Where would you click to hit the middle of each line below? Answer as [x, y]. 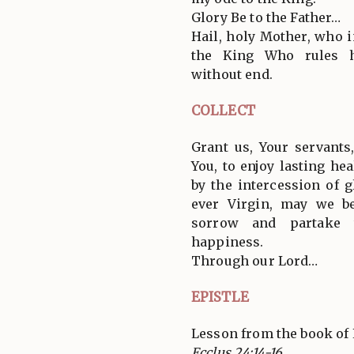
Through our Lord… [255, 260]
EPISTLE [220, 297]
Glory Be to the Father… [266, 17]
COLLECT [223, 110]
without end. [232, 74]
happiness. [228, 241]
